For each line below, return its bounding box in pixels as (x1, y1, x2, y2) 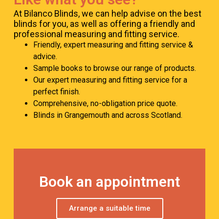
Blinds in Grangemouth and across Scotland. (33, 110, 182, 120)
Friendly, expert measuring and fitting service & (33, 40, 193, 49)
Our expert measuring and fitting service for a (33, 75, 187, 85)
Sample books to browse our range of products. (33, 63, 196, 73)
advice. (33, 51, 57, 61)
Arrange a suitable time (68, 203, 151, 213)
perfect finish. (33, 87, 80, 96)
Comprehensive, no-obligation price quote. (33, 98, 177, 108)
